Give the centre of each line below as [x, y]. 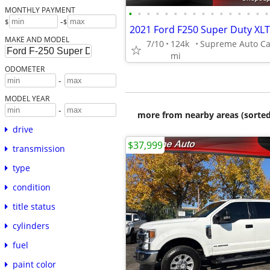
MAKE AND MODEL [37, 39]
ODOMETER [24, 69]
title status [34, 207]
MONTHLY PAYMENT [40, 10]
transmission [39, 149]
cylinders [31, 226]
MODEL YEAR [27, 99]
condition [31, 187]
